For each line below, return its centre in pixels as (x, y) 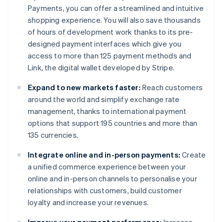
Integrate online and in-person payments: (104, 155)
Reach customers (172, 87)
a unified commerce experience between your (107, 167)
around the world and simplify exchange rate (104, 99)
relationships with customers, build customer (105, 191)
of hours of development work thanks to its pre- (111, 32)
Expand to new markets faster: (84, 87)
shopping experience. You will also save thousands (114, 20)
